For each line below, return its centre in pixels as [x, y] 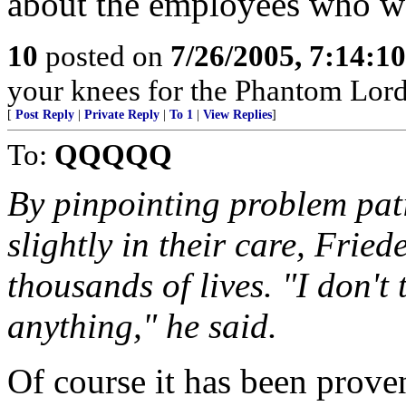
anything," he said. [142, 326]
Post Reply [45, 115]
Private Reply [122, 115]
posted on [104, 56]
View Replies [237, 115]
